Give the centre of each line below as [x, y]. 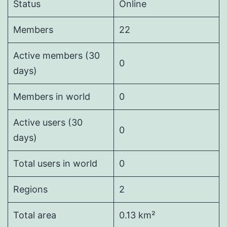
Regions [30, 190]
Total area [35, 215]
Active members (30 [56, 56]
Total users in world [55, 164]
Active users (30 [48, 123]
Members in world [52, 97]
